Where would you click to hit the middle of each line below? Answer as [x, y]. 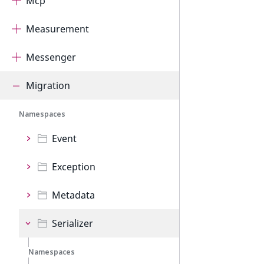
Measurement [57, 29]
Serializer [72, 223]
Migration [48, 85]
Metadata [73, 195]
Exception [74, 167]
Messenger [51, 57]
